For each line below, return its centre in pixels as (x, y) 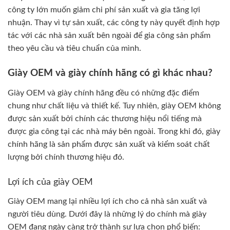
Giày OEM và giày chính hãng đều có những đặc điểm (103, 93)
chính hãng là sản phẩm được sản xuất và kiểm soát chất (109, 144)
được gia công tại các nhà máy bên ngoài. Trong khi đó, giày (114, 131)
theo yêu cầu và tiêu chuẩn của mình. (74, 48)
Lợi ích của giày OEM (50, 182)
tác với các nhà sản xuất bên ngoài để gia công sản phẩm (109, 35)
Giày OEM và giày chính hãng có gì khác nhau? (110, 73)
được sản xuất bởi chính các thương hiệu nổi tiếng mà (105, 118)
